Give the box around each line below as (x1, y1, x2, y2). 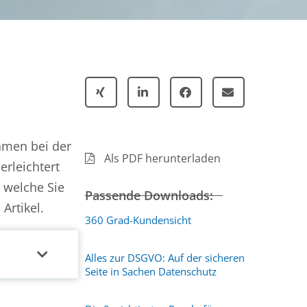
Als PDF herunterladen (104, 151, 221, 166)
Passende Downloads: (84, 187, 213, 204)
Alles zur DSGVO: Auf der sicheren (84, 251, 245, 265)
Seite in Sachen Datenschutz (84, 265, 217, 278)
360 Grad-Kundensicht (84, 213, 191, 227)
